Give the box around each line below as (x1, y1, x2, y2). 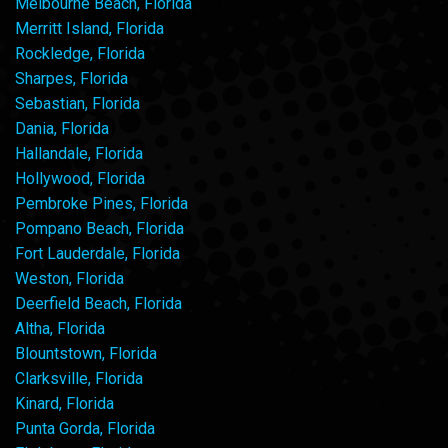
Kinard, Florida (15, 393, 114, 413)
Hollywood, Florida (15, 168, 145, 188)
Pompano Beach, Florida (15, 218, 184, 238)
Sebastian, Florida (15, 93, 140, 113)
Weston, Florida (15, 268, 124, 288)
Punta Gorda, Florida (15, 418, 155, 438)
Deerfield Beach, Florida (15, 293, 182, 313)
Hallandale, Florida (15, 143, 143, 163)
